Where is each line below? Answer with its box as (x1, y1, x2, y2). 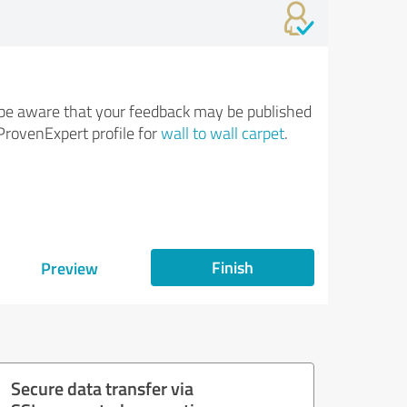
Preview (40, 256, 98, 280)
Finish (212, 255, 253, 279)
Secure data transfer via (11, 375, 194, 401)
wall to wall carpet (160, 122, 284, 144)
